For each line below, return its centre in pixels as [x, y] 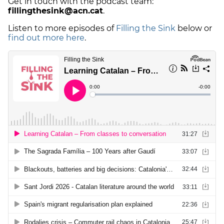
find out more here [46, 38]
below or [194, 28]
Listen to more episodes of [62, 28]
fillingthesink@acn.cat [55, 11]
